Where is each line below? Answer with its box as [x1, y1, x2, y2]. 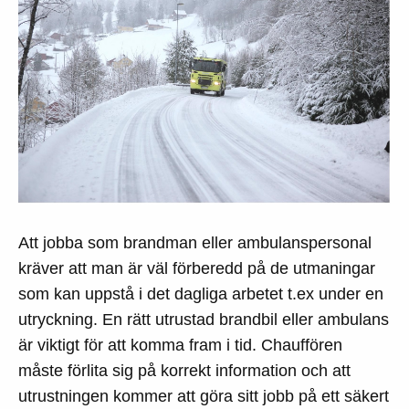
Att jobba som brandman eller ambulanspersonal [18, 234, 372, 253]
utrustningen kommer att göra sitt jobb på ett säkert [18, 387, 389, 406]
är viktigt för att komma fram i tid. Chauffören [18, 336, 342, 355]
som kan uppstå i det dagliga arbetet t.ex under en [18, 285, 383, 304]
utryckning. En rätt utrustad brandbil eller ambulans [18, 310, 389, 330]
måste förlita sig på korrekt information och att [18, 362, 351, 381]
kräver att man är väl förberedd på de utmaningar [18, 259, 375, 278]
